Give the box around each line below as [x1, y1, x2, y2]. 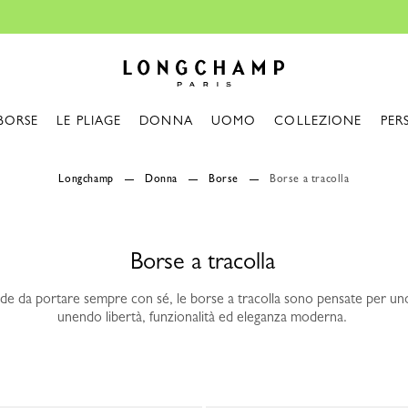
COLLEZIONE [274, 113, 362, 127]
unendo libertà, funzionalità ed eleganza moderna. [57, 308, 347, 325]
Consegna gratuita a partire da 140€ [171, 7, 382, 25]
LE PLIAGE [56, 113, 122, 127]
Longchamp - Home [112, 41, 229, 58]
